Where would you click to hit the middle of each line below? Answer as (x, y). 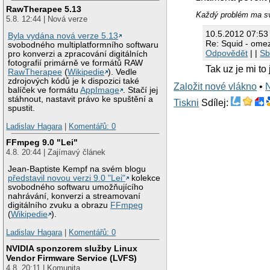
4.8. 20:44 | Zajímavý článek (56, 152)
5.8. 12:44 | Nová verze (47, 19)
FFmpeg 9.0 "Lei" (42, 142)
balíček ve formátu (44, 90)
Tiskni (187, 102)
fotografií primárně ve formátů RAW (76, 63)
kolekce (145, 178)
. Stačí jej (141, 90)
